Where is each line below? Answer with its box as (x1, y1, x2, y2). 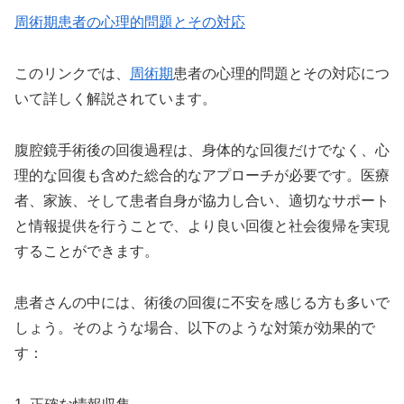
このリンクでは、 (14, 66, 130, 82)
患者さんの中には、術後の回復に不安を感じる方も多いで (14, 294, 390, 310)
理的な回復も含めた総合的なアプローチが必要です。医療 (14, 167, 390, 183)
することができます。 (14, 243, 159, 259)
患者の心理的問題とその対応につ (173, 66, 390, 82)
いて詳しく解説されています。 (14, 91, 216, 107)
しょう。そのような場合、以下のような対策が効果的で (14, 319, 375, 335)
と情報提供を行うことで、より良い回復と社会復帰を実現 (14, 217, 390, 234)
